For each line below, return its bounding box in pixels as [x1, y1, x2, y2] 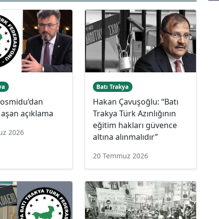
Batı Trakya [96, 82, 129, 91]
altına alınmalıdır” [92, 131, 158, 142]
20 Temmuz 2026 [92, 151, 148, 160]
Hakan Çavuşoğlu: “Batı [92, 96, 178, 107]
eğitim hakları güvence [92, 119, 177, 131]
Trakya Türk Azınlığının [92, 108, 176, 119]
